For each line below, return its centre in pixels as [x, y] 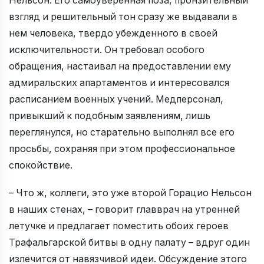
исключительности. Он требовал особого [107, 50]
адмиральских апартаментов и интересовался [119, 83]
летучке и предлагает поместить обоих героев [119, 226]
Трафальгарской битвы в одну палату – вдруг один [129, 242]
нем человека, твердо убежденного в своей [113, 33]
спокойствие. [41, 165]
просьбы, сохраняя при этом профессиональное [122, 149]
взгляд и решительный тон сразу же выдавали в [123, 17]
